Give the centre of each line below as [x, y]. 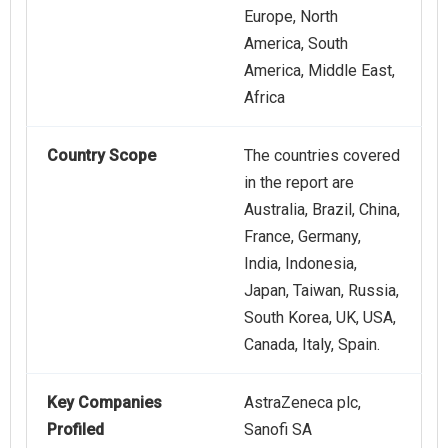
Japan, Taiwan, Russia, [321, 291]
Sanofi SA [278, 430]
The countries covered [322, 156]
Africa [264, 98]
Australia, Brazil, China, [322, 210]
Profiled [75, 430]
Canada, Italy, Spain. [312, 345]
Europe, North [291, 17]
